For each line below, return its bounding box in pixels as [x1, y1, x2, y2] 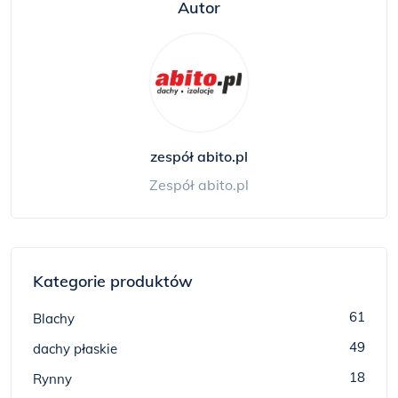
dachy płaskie [33, 340, 117, 357]
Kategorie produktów [33, 271, 193, 291]
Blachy [33, 310, 75, 327]
